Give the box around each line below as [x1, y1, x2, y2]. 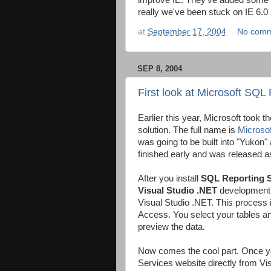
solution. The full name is [138, 125, 238, 135]
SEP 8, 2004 [137, 64, 182, 73]
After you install [138, 173, 201, 183]
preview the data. [138, 221, 205, 232]
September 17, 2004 [148, 27, 226, 36]
